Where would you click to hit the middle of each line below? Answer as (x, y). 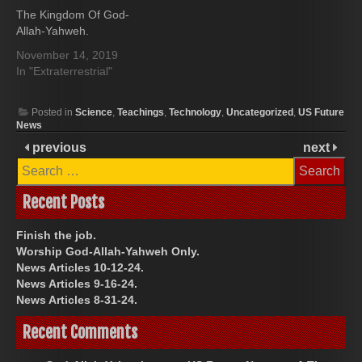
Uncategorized (260, 112)
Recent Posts (63, 202)
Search (36, 162)
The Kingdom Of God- (73, 14)
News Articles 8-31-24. (77, 299)
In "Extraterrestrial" (64, 71)
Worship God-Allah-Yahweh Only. (108, 251)
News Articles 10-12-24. (80, 267)
